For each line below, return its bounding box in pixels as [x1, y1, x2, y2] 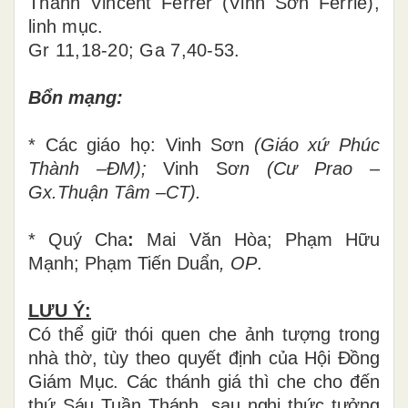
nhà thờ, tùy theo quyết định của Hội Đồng [28, 347, 380, 368]
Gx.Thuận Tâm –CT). [28, 181, 201, 202]
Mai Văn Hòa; [147, 229, 272, 250]
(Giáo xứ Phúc [253, 134, 380, 155]
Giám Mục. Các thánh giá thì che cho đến [28, 371, 380, 392]
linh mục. [28, 15, 104, 36]
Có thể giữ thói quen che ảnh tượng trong [28, 323, 380, 344]
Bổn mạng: [28, 87, 123, 107]
